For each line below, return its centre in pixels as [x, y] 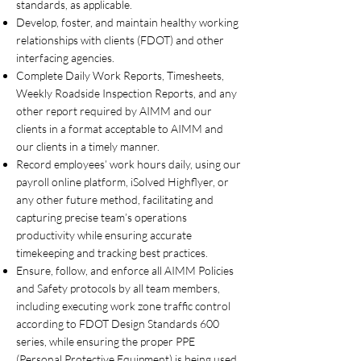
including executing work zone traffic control [123, 306]
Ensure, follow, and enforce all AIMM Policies [125, 270]
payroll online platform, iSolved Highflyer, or [122, 182]
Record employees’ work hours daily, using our [129, 164]
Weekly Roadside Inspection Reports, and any [127, 93]
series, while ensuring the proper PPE [106, 341]
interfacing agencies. [65, 58]
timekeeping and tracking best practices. [112, 253]
